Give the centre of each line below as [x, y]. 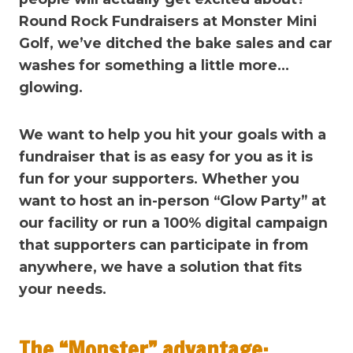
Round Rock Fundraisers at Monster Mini [168, 21]
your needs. [63, 289]
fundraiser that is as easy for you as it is [166, 156]
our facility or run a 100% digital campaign [173, 223]
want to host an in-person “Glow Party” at [173, 201]
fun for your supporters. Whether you [159, 178]
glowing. [51, 87]
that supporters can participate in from [163, 245]
